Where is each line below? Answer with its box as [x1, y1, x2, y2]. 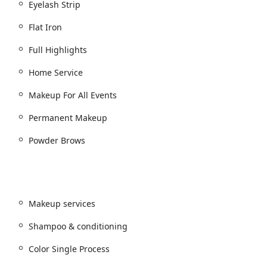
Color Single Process [29, 243, 110, 254]
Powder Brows [29, 134, 85, 146]
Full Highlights [29, 44, 87, 55]
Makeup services [29, 197, 95, 209]
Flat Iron [29, 21, 62, 33]
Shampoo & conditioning [29, 220, 128, 232]
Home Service [29, 66, 83, 78]
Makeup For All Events [29, 89, 117, 101]
